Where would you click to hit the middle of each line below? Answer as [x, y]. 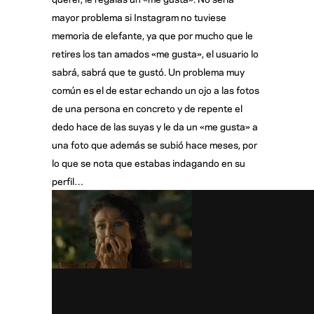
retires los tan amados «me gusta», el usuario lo [155, 53]
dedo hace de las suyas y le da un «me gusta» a [155, 126]
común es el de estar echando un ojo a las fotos [156, 90]
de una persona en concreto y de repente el [147, 108]
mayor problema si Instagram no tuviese [139, 17]
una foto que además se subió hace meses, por [155, 144]
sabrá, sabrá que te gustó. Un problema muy [148, 71]
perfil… [68, 181]
